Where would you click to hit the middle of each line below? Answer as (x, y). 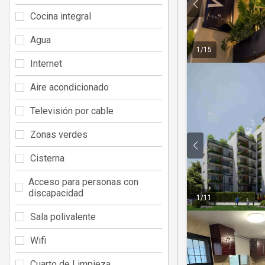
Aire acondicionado (70, 87)
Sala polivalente (63, 216)
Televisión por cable (72, 111)
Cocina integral (61, 16)
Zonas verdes (59, 134)
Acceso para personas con (84, 182)
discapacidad (56, 193)
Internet (46, 63)
